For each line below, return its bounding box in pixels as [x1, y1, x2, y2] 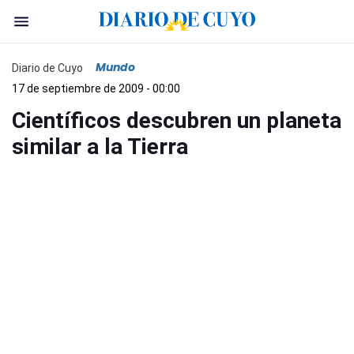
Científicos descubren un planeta [12, 107, 341, 134]
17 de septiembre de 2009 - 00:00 [12, 82, 180, 95]
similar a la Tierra [12, 134, 188, 160]
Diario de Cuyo [12, 61, 83, 74]
